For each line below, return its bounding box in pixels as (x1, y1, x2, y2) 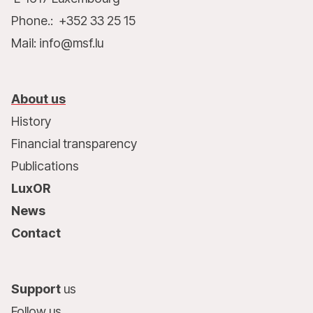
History (11, 114, 51, 129)
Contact (11, 226, 61, 240)
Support (11, 282, 64, 296)
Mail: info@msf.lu (11, 36, 103, 50)
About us (11, 92, 66, 106)
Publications (11, 159, 79, 173)
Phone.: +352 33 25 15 (11, 13, 136, 28)
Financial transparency (11, 136, 137, 151)
